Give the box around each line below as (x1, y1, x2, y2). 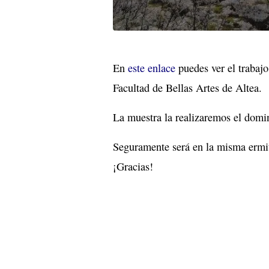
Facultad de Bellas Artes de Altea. (113, 80, 262, 95)
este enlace (128, 60, 175, 75)
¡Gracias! (113, 159, 153, 174)
